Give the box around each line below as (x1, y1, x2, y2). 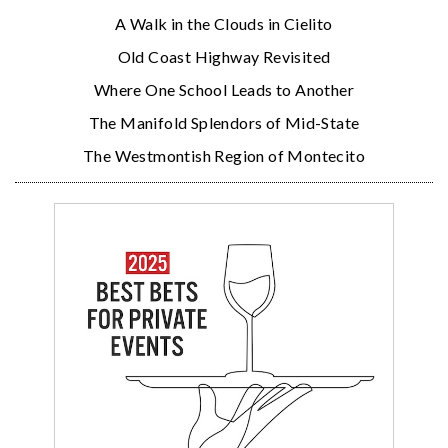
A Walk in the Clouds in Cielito (115, 13, 333, 33)
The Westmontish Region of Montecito (83, 145, 365, 165)
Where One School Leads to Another (93, 79, 355, 99)
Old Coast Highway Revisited (117, 46, 331, 66)
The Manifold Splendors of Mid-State (88, 112, 360, 132)
